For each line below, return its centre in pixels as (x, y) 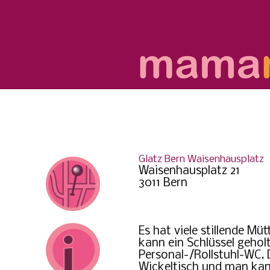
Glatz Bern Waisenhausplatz (201, 159)
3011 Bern (163, 183)
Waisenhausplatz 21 (189, 171)
